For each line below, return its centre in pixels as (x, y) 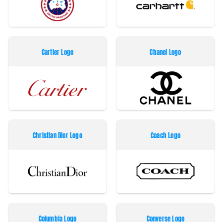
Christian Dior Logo (57, 136)
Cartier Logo (57, 53)
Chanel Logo (166, 53)
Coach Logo (166, 136)
